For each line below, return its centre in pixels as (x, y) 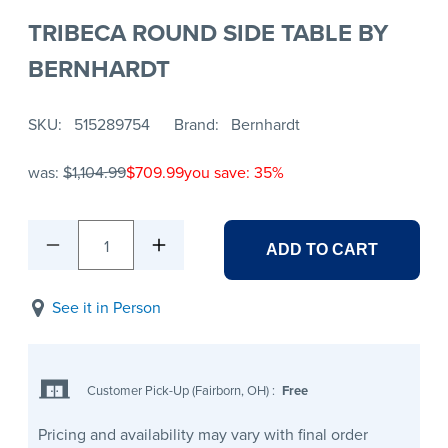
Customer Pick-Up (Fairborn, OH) (180, 390)
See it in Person (106, 308)
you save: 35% (234, 173)
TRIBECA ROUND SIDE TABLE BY (208, 32)
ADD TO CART (322, 250)
